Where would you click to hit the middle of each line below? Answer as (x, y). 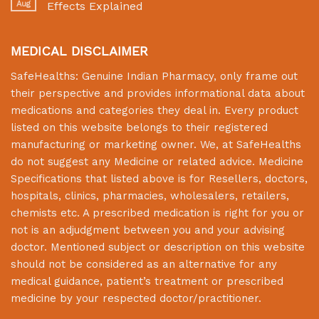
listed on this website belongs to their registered (139, 127)
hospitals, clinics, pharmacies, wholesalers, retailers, (150, 195)
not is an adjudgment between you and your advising (148, 230)
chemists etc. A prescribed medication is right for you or (157, 213)
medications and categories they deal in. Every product (155, 110)
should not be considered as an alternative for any (144, 264)
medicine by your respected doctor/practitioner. (136, 298)
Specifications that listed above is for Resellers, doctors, (159, 178)
